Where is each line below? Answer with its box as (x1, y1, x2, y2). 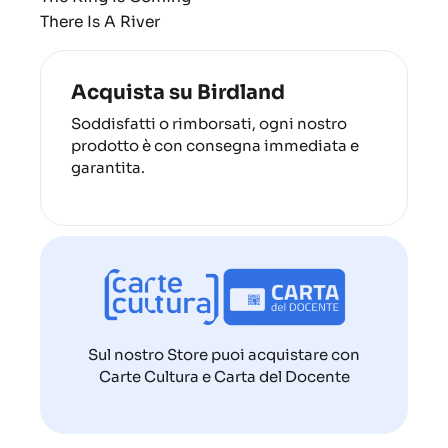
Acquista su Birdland (71, 80, 285, 106)
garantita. (71, 158, 145, 178)
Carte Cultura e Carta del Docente (98, 367, 350, 387)
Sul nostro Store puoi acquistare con (88, 345, 360, 365)
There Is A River (40, 12, 160, 32)
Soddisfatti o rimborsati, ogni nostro (71, 114, 347, 134)
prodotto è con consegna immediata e (71, 136, 359, 156)
